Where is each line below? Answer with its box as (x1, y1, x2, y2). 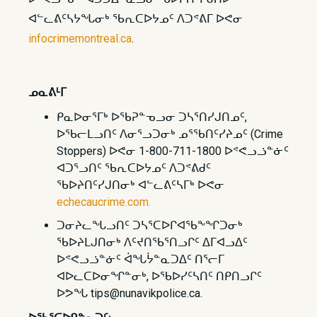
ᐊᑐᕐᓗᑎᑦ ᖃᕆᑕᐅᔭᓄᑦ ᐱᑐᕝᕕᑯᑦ (57, 161, 211, 175)
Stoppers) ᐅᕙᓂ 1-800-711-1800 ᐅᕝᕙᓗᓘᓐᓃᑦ (57, 144, 289, 158)
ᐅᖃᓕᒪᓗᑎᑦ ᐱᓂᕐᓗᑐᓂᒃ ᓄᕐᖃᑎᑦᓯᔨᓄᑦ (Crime (57, 127, 283, 141)
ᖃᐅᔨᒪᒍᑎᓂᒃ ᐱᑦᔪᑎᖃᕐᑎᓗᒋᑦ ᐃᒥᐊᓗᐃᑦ (57, 236, 248, 249)
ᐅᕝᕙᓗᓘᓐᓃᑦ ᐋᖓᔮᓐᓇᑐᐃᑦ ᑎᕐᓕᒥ (57, 253, 224, 266)
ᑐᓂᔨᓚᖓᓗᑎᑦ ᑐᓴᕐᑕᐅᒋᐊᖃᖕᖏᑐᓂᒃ (57, 219, 243, 232)
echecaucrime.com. (57, 195, 151, 209)
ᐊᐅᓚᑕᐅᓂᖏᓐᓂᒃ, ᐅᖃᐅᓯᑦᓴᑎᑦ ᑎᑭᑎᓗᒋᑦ (57, 270, 262, 283)
